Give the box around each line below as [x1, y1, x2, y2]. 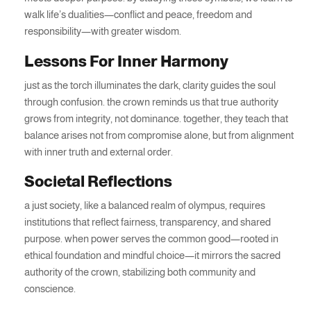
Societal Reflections [24, 173, 172, 191]
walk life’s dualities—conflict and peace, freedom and [24, 8, 252, 21]
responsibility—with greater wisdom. [24, 25, 181, 37]
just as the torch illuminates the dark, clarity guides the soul [24, 78, 276, 91]
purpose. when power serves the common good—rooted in [24, 233, 278, 245]
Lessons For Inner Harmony [24, 52, 228, 70]
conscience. [24, 283, 76, 295]
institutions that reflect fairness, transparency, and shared [24, 216, 271, 228]
